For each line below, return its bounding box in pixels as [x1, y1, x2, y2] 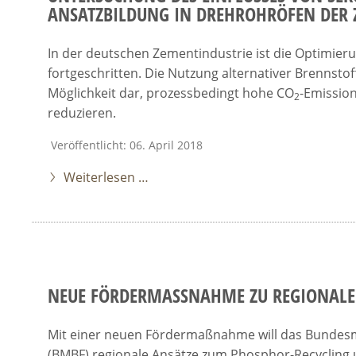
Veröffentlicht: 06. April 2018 [51, 137, 203, 153]
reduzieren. [48, 104, 116, 122]
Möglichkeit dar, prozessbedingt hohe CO [48, 84, 294, 102]
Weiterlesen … [64, 168, 149, 186]
